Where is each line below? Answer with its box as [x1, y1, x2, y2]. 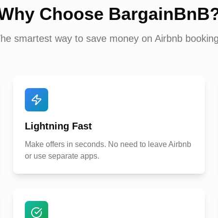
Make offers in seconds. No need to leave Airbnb [24, 140, 191, 148]
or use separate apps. [24, 152, 99, 160]
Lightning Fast [24, 121, 92, 131]
